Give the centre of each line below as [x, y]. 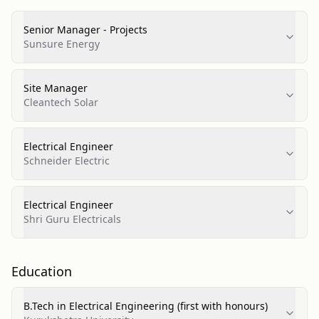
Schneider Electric [67, 161]
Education [42, 271]
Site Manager [56, 88]
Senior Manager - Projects [85, 30]
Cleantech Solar [61, 102]
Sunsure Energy [62, 44]
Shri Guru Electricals [72, 219]
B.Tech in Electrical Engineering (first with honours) [146, 306]
